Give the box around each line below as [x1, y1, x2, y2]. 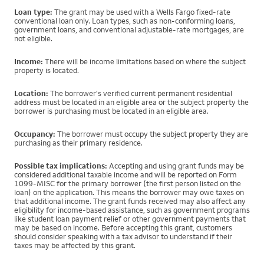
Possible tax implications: [14, 161, 107, 171]
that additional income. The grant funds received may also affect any [14, 196, 246, 206]
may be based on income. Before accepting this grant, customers [14, 223, 232, 233]
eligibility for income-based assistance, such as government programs [14, 205, 250, 215]
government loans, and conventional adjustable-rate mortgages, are [14, 25, 244, 35]
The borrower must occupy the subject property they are [55, 129, 248, 139]
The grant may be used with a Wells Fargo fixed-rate [52, 7, 230, 17]
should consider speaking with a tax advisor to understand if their [14, 232, 232, 242]
